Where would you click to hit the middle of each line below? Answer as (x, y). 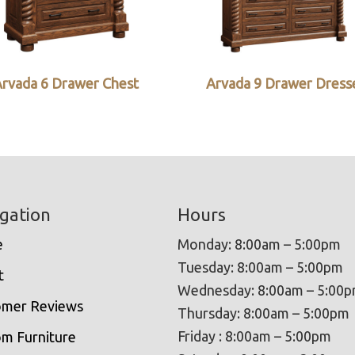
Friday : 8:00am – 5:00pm (254, 336)
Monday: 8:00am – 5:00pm (259, 244)
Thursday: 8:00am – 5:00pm (263, 313)
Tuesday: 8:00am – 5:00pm (260, 267)
